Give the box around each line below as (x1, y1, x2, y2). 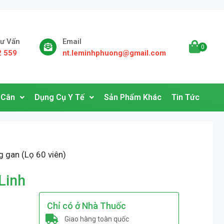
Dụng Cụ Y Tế (34, 92, 84, 102)
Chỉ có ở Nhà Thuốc (46, 200, 126, 211)
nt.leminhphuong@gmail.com (62, 48, 166, 58)
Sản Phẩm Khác (103, 92, 161, 102)
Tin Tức (171, 92, 199, 102)
